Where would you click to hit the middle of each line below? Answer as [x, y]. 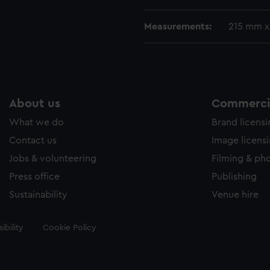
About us [35, 104]
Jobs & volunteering [53, 159]
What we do [36, 122]
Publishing [234, 177]
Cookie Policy [69, 228]
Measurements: [178, 27]
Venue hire [235, 195]
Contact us [33, 140]
